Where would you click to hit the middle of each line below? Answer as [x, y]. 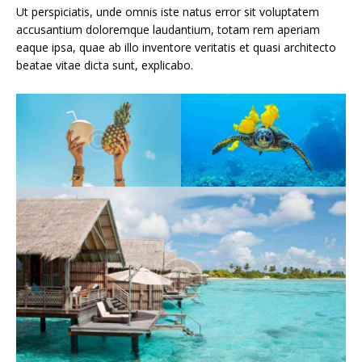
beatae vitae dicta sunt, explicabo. [105, 65]
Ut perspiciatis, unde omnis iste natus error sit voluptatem [168, 12]
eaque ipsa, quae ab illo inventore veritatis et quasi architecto [176, 48]
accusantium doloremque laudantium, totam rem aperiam [168, 30]
